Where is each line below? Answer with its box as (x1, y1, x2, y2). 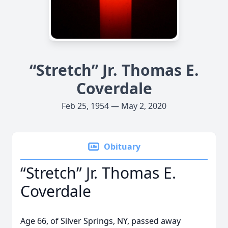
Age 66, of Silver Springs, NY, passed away (20, 215, 181, 226)
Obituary (104, 141, 140, 152)
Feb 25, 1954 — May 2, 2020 (62, 100, 166, 111)
